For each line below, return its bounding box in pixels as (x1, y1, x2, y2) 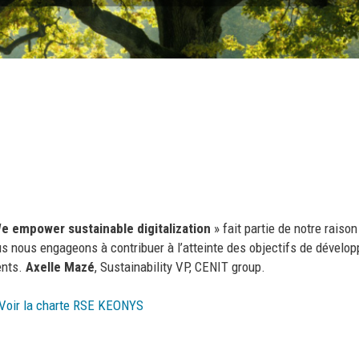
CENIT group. (195, 258, 265, 275)
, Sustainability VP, (95, 258, 195, 275)
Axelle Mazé (26, 258, 95, 275)
